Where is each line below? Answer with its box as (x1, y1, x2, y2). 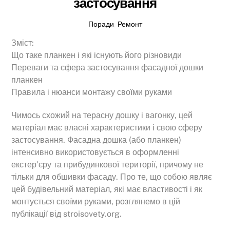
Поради (88, 19, 114, 28)
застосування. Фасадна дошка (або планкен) (11, 135, 182, 145)
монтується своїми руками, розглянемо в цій (11, 196, 181, 206)
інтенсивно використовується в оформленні (11, 147, 180, 157)
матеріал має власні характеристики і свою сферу (11, 122, 203, 132)
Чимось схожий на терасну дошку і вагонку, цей (11, 110, 193, 120)
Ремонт (117, 19, 142, 28)
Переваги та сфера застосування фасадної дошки (11, 63, 204, 73)
